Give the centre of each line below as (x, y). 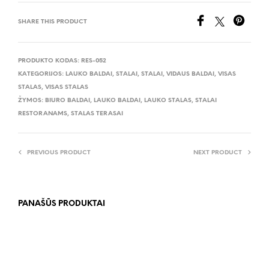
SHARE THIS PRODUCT (53, 22)
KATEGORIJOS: (42, 74)
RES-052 (94, 61)
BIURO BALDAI (68, 101)
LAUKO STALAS (168, 101)
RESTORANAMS (43, 114)
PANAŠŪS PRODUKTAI (62, 204)
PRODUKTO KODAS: (50, 61)
